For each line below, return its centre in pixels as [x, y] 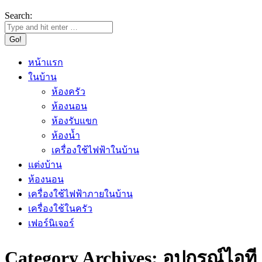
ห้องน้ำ [66, 135]
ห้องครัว [68, 92]
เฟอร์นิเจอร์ [51, 223]
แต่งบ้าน [45, 165]
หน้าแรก [46, 62]
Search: [18, 15]
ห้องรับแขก [75, 121]
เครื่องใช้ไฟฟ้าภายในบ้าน [80, 194]
